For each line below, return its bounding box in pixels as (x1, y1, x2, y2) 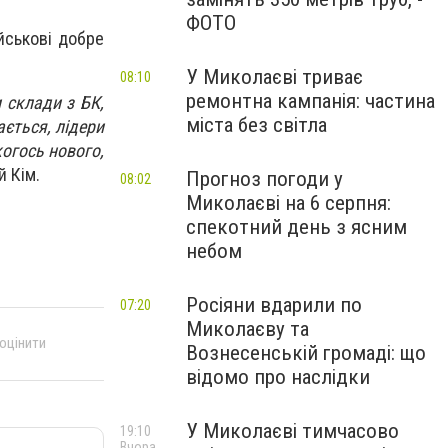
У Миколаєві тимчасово (186, 419, 399, 443)
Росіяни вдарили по (186, 293, 362, 317)
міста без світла (186, 113, 327, 137)
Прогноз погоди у (186, 167, 343, 191)
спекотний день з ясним (186, 215, 407, 239)
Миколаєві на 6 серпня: (186, 191, 391, 215)
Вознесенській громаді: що (186, 341, 426, 365)
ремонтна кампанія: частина (186, 89, 435, 113)
